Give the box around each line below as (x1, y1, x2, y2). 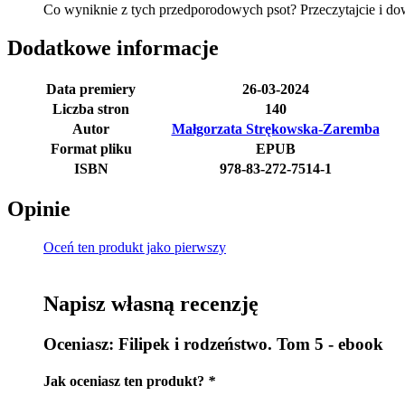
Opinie (7, 197, 71, 221)
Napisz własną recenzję (43, 292, 259, 316)
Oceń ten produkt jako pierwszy (43, 240, 226, 256)
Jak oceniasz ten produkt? (43, 373, 208, 390)
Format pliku (50, 140, 132, 156)
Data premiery (46, 80, 136, 97)
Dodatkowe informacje (7, 35, 219, 60)
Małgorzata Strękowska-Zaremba (171, 120, 380, 137)
